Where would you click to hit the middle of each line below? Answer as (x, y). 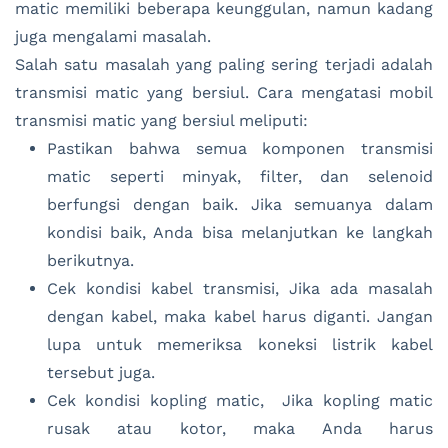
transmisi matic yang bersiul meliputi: (161, 121)
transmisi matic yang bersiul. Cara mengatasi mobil (224, 93)
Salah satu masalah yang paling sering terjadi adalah (224, 65)
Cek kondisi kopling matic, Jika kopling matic (240, 401)
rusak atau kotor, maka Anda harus (240, 429)
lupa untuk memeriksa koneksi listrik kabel (240, 345)
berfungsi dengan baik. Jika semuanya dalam (240, 205)
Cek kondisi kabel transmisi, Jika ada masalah (240, 289)
